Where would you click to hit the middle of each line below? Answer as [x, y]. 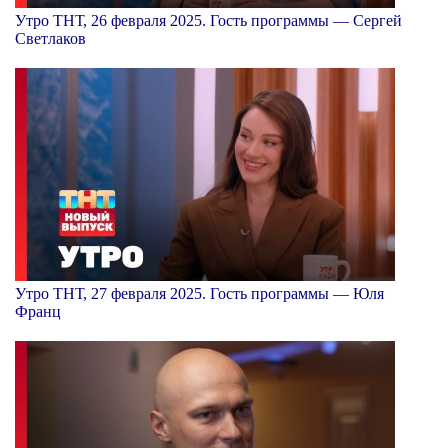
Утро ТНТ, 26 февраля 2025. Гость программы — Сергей [208, 20]
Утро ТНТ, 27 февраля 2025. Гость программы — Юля [199, 293]
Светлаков [50, 38]
